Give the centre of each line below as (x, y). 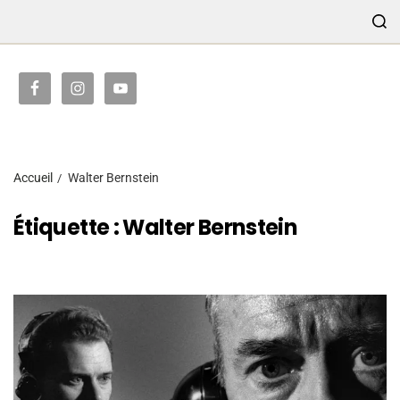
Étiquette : (68, 227)
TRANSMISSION (280, 70)
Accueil (33, 178)
